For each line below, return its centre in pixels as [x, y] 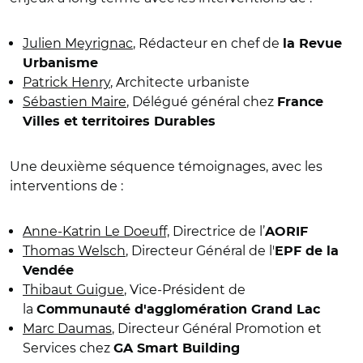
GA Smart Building [177, 348]
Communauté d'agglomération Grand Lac [178, 309]
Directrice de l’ [217, 231]
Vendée [48, 270]
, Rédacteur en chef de [208, 43]
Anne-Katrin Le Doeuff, [96, 231]
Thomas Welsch [74, 250]
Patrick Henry [66, 82]
